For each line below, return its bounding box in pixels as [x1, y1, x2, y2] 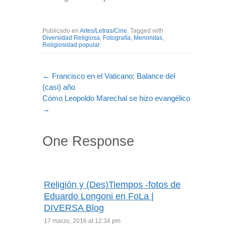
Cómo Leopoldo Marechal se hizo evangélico [42, 93, 190, 102]
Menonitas [134, 34, 162, 41]
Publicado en [42, 27, 80, 34]
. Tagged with [127, 27, 163, 34]
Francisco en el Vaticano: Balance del [50, 71, 175, 80]
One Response [42, 133, 134, 149]
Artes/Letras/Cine [80, 27, 127, 34]
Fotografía [103, 34, 131, 41]
